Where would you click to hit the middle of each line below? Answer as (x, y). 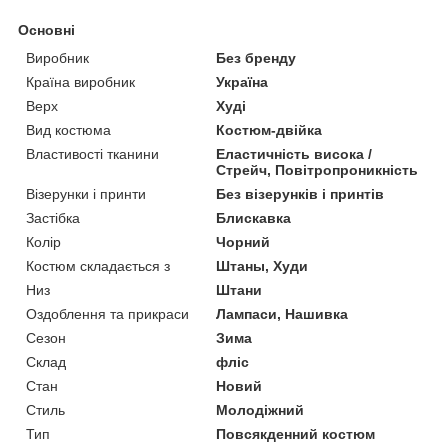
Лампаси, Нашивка (282, 313)
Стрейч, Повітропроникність (317, 169)
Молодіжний (260, 409)
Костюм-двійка (269, 129)
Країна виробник (80, 81)
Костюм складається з (98, 265)
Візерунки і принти (86, 193)
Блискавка (254, 217)
